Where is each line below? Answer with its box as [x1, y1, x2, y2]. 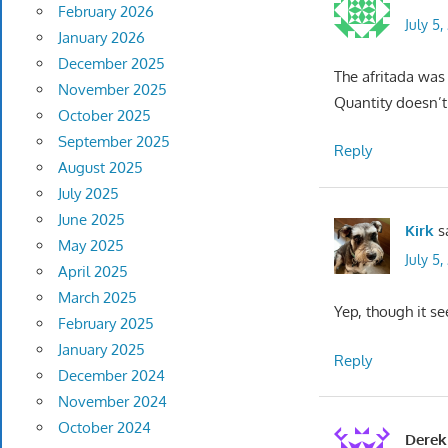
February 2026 [57, 2, 154, 22]
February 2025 [57, 314, 154, 334]
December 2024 [57, 366, 165, 386]
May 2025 [57, 236, 124, 256]
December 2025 [57, 54, 165, 74]
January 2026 [57, 28, 145, 48]
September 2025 [57, 132, 170, 152]
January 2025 [57, 340, 145, 360]
